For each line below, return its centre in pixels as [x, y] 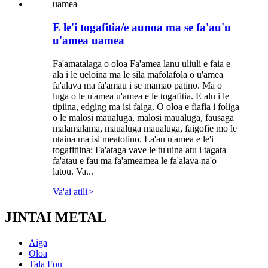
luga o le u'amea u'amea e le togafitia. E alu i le [141, 96]
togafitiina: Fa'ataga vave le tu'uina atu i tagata [139, 150]
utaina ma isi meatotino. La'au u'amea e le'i [133, 139]
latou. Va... [73, 171]
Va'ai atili [70, 191]
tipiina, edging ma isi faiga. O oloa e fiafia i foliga [146, 106]
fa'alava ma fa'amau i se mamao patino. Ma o [137, 85]
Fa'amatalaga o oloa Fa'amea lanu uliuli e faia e [141, 63]
